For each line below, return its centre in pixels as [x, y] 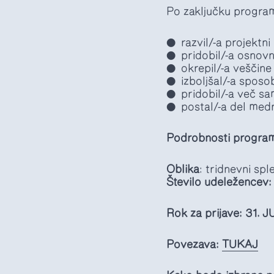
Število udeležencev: [219, 182]
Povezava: [193, 245]
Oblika [183, 169]
